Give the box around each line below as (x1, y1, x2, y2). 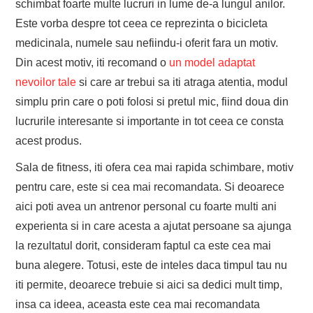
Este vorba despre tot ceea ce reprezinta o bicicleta (15, 17, 268, 30)
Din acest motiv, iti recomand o (15, 57, 170, 69)
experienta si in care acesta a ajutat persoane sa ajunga (15, 220, 292, 233)
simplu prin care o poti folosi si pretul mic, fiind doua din (15, 96, 289, 108)
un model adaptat (169, 57, 256, 69)
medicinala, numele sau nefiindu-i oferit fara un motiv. (15, 37, 279, 50)
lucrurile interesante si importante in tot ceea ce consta (15, 115, 284, 128)
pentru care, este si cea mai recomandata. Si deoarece (15, 181, 285, 194)
